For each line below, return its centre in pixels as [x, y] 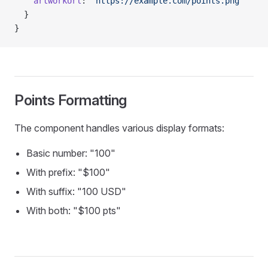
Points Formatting [71, 100]
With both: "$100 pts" [74, 211]
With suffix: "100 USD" [76, 191]
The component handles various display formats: [119, 128]
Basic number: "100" [71, 153]
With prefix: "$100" [68, 172]
